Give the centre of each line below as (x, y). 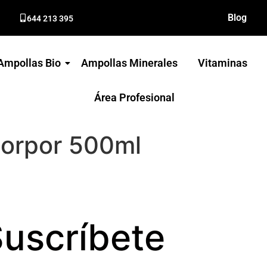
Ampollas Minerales (130, 63)
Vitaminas (223, 63)
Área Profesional (134, 97)
